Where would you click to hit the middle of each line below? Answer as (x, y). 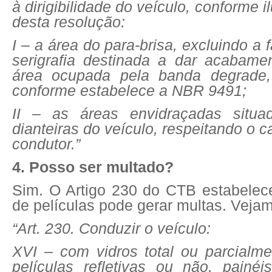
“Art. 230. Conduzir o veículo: (111, 228)
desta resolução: (69, 22)
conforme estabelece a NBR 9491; (129, 90)
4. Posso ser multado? (93, 167)
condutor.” (46, 144)
